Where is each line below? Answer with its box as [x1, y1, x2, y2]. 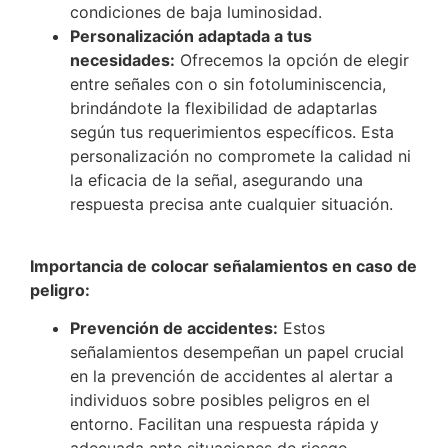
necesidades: [70, 49, 175, 70]
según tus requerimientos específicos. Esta [70, 121, 394, 142]
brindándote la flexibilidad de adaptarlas [70, 97, 377, 118]
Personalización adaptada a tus [70, 25, 312, 46]
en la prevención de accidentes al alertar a [70, 366, 393, 387]
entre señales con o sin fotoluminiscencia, [70, 73, 386, 94]
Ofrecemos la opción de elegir [175, 49, 409, 70]
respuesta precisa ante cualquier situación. [70, 193, 393, 214]
